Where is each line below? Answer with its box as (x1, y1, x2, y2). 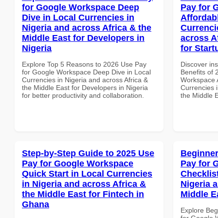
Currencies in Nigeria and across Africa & (22, 75, 148, 84)
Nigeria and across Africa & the (22, 22, 151, 33)
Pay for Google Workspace (22, 158, 133, 168)
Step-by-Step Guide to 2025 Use (22, 148, 154, 158)
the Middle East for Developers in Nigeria (22, 83, 148, 91)
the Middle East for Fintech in (22, 189, 144, 199)
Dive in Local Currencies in (22, 12, 134, 22)
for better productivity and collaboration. (22, 91, 144, 99)
